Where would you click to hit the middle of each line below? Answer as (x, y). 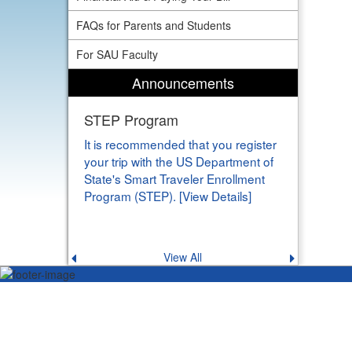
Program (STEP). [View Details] (168, 195)
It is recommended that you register (180, 143)
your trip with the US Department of (179, 161)
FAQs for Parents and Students (154, 25)
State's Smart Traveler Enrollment (174, 178)
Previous (100, 258)
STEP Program (131, 119)
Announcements (183, 82)
